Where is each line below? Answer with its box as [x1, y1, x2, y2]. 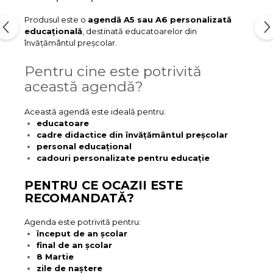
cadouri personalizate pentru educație [37, 153, 210, 163]
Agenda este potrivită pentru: [24, 217, 141, 227]
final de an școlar [37, 240, 112, 250]
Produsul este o [24, 15, 88, 24]
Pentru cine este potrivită [24, 63, 202, 80]
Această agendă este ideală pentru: [24, 107, 166, 116]
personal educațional [37, 141, 132, 151]
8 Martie [37, 252, 74, 261]
